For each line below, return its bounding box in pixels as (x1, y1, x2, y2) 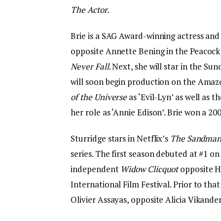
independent (71, 163, 121, 175)
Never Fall (71, 61, 109, 73)
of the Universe (71, 91, 127, 103)
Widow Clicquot (120, 163, 181, 175)
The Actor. (71, 4, 110, 16)
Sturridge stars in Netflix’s (71, 133, 171, 145)
